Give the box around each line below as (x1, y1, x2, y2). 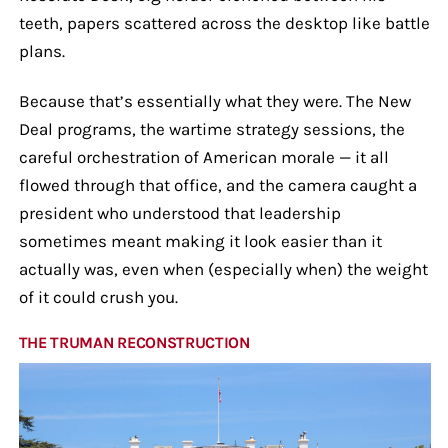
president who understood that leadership (18, 202, 341, 223)
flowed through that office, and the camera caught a (18, 174, 417, 195)
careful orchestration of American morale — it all (18, 146, 389, 167)
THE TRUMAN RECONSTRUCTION (18, 332, 250, 352)
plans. (18, 40, 65, 61)
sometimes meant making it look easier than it (18, 230, 382, 251)
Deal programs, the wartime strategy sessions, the (18, 118, 405, 139)
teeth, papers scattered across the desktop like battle (18, 12, 430, 33)
